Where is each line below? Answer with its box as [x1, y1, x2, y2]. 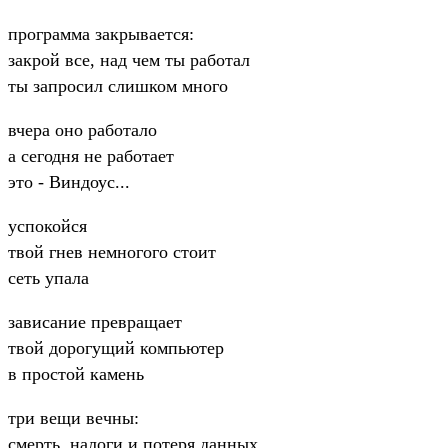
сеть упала [8, 267, 89, 288]
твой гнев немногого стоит [8, 241, 216, 262]
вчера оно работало [8, 119, 157, 140]
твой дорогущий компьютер [8, 337, 224, 358]
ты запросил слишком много [8, 75, 228, 96]
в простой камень [8, 363, 144, 384]
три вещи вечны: [8, 407, 139, 428]
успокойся [8, 215, 87, 236]
